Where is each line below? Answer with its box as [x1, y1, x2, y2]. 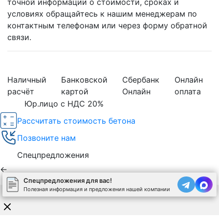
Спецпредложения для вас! [23, 176, 112, 185]
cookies [142, 188, 164, 196]
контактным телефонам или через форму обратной [7, 21, 207, 31]
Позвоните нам [17, 132, 76, 143]
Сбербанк [122, 75, 159, 85]
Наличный [7, 75, 46, 85]
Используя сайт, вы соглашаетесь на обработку [3, 188, 142, 196]
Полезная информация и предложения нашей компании [23, 185, 170, 193]
